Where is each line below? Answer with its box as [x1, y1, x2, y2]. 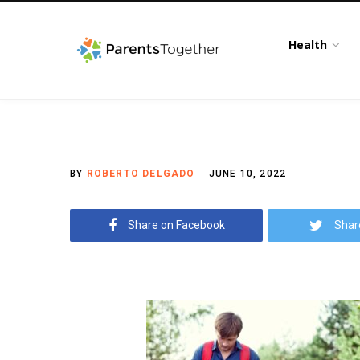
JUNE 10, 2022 [208, 168, 287, 179]
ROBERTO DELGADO [86, 168, 195, 179]
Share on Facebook [127, 219, 225, 231]
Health [288, 37, 328, 52]
